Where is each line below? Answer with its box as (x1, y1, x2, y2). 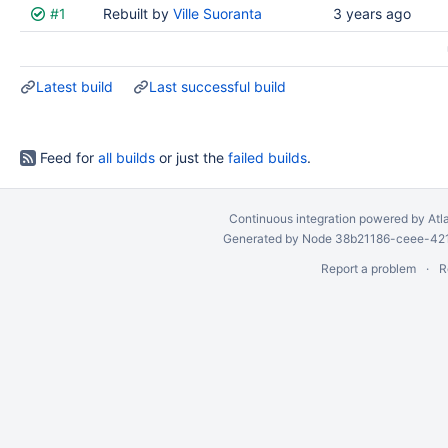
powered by (355, 211, 428, 226)
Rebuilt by (103, 5, 173, 22)
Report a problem (320, 261, 416, 276)
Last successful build (149, 78, 286, 95)
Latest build (36, 78, 113, 95)
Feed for (36, 149, 98, 166)
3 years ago (333, 5, 411, 22)
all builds (98, 149, 155, 166)
